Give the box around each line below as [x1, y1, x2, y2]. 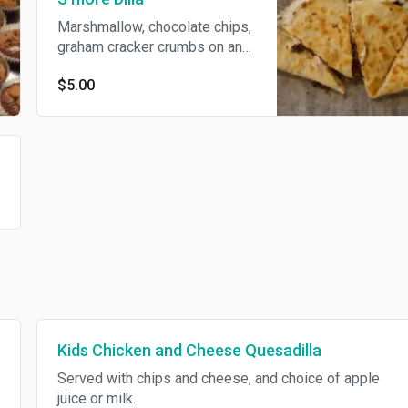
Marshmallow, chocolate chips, [41, 18, 236, 36]
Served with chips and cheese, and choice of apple [41, 370, 364, 388]
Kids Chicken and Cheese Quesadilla [41, 341, 306, 361]
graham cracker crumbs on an [41, 38, 227, 56]
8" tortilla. [41, 58, 101, 76]
